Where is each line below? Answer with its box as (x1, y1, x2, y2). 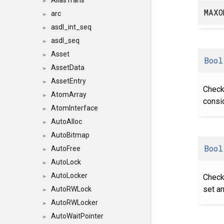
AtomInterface (51, 104, 98, 112)
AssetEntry (51, 77, 86, 85)
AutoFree (51, 144, 80, 152)
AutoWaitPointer (51, 212, 103, 220)
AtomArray (51, 90, 86, 98)
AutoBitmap (51, 131, 89, 139)
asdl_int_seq (51, 23, 91, 31)
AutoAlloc (51, 117, 82, 125)
